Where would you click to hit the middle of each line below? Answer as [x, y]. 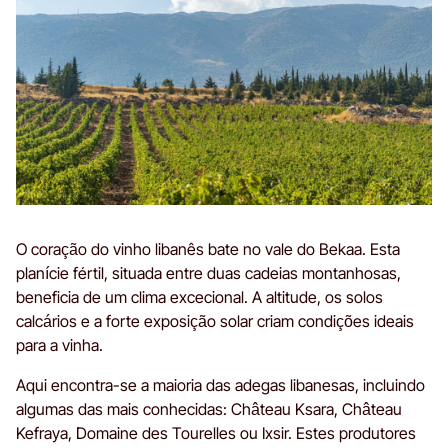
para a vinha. [59, 344]
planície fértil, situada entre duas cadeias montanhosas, [208, 272]
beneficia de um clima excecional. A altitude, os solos [199, 296]
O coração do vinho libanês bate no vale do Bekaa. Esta [208, 248]
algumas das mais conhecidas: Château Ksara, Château [209, 408]
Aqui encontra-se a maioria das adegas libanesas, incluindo [220, 384]
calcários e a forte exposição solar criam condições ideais [215, 320]
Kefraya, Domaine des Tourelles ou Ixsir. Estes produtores [216, 432]
